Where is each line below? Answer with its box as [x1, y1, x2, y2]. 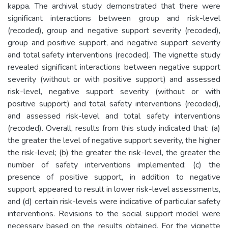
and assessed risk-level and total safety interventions [8, 110, 220, 122]
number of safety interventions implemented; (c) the [8, 159, 220, 170]
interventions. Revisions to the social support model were [8, 208, 220, 219]
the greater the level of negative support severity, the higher [8, 134, 220, 146]
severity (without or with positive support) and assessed [8, 73, 220, 85]
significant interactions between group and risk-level [8, 12, 220, 24]
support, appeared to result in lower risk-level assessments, [8, 183, 220, 195]
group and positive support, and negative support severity [8, 37, 220, 48]
